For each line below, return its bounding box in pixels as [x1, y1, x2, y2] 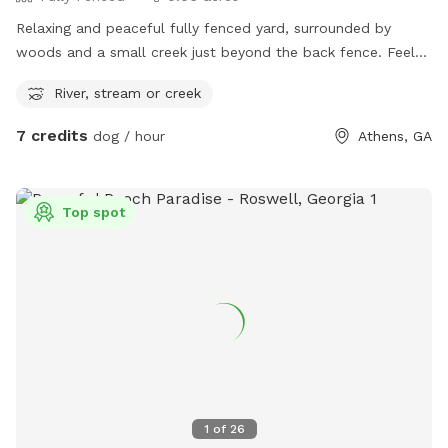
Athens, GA [358, 128, 432, 145]
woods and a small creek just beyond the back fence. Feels [16, 44, 422, 61]
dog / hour [88, 128, 165, 145]
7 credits [16, 126, 88, 146]
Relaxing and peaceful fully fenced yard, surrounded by [16, 20, 391, 37]
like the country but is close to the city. [16, 68, 284, 85]
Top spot [62, 204, 125, 221]
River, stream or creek [54, 84, 201, 101]
